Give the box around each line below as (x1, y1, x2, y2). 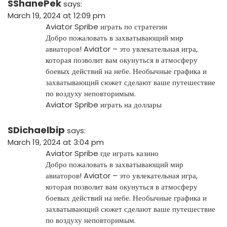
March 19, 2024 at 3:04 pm (8, 136, 104, 147)
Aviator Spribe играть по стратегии (46, 21, 167, 32)
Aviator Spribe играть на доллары (46, 99, 162, 110)
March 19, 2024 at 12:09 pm (8, 10, 105, 21)
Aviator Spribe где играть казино (46, 147, 159, 159)
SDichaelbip (8, 123, 65, 136)
